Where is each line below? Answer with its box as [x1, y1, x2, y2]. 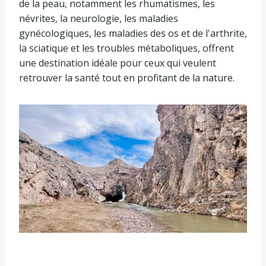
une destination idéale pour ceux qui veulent [19, 56, 216, 70]
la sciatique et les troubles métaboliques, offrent [19, 42, 234, 55]
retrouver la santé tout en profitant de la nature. [19, 71, 235, 85]
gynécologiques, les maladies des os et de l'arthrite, [19, 27, 247, 40]
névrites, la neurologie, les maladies [19, 12, 178, 26]
